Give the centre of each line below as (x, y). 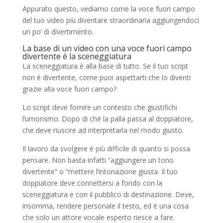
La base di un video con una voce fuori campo (107, 48)
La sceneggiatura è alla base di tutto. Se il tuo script (105, 66)
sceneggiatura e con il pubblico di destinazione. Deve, (108, 194)
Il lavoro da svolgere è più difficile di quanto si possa (106, 148)
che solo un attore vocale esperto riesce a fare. (98, 217)
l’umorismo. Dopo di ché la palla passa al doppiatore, (108, 118)
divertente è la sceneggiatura (77, 56)
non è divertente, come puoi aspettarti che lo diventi (106, 77)
